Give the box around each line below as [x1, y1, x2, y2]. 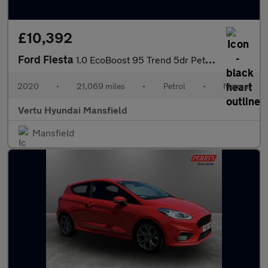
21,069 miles [77, 81, 126, 91]
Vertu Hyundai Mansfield [18, 104, 127, 115]
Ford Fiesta [18, 53, 76, 66]
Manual [223, 81, 251, 91]
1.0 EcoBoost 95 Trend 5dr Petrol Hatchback [76, 54, 205, 65]
